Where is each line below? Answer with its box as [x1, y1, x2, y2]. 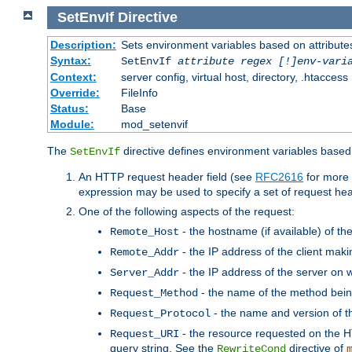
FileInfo [120, 86, 158, 99]
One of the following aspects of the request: [79, 204, 295, 218]
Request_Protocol [110, 306, 211, 320]
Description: [49, 38, 116, 51]
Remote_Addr [110, 245, 179, 258]
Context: [49, 70, 97, 83]
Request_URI [110, 327, 179, 340]
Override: [49, 86, 100, 99]
